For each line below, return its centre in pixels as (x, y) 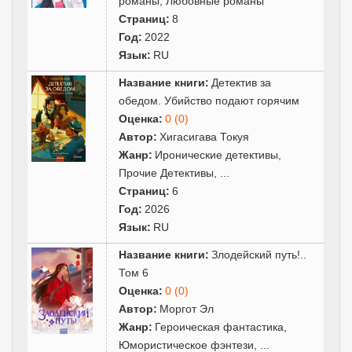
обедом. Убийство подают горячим (209, 100)
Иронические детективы (217, 154)
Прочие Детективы (167, 172)
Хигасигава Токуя (205, 136)
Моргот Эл (187, 308)
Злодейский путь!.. (259, 254)
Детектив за (242, 82)
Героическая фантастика (220, 326)
